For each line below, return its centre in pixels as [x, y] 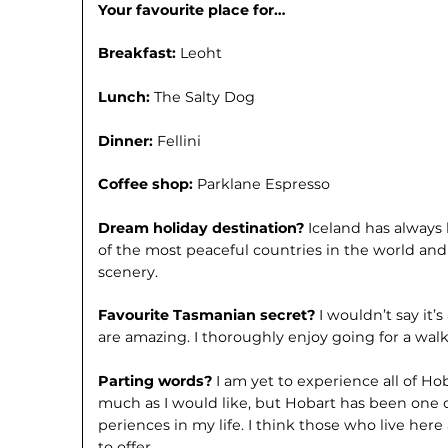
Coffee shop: [148, 184]
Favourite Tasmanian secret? [209, 315]
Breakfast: [139, 53]
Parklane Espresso [264, 184]
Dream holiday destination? [203, 227]
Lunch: [126, 97]
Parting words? [157, 380]
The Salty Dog [205, 97]
